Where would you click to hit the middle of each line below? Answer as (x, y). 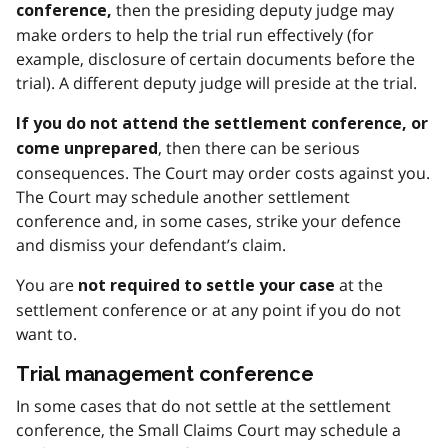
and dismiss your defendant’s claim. (151, 244)
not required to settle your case (206, 285)
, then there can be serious (259, 147)
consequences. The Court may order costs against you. (223, 172)
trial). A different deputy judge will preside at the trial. (216, 82)
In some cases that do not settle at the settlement (203, 405)
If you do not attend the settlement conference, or (222, 123)
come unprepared (87, 148)
